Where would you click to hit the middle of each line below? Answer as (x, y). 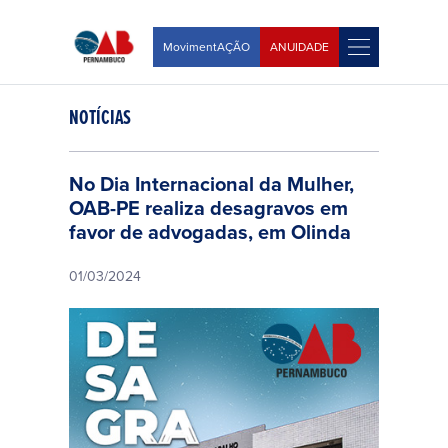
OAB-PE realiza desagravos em (208, 207)
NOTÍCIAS (100, 117)
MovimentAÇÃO (206, 46)
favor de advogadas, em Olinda (210, 231)
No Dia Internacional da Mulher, (211, 183)
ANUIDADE (299, 46)
